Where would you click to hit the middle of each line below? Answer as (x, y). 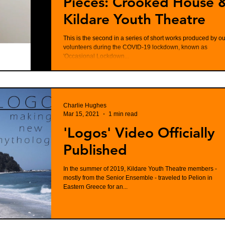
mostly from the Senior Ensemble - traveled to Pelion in (138, 178)
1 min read (123, 114)
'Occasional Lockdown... (96, 56)
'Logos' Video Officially (139, 133)
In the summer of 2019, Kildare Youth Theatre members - (140, 169)
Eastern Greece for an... (95, 187)
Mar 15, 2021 (81, 114)
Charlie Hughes (85, 105)
